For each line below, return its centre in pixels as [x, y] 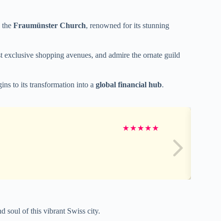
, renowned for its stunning [128, 25]
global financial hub [129, 84]
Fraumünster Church [50, 25]
